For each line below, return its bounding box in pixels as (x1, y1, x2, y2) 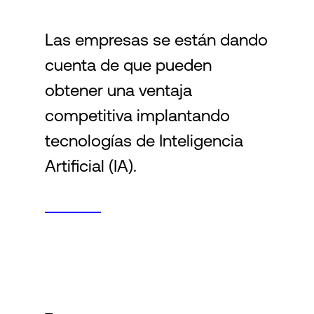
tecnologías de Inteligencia (45, 131, 243, 150)
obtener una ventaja (45, 81, 192, 100)
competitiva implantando (45, 106, 230, 125)
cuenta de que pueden (45, 55, 212, 74)
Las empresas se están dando (45, 30, 268, 49)
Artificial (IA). (45, 156, 137, 175)
